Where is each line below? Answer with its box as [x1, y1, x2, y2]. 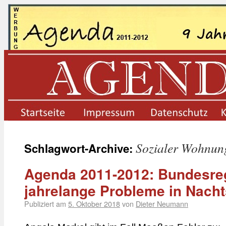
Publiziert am [24, 198, 66, 209]
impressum [118, 121, 144, 129]
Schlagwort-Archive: [24, 140, 136, 156]
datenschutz [185, 121, 212, 129]
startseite [55, 121, 76, 129]
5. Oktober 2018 [68, 198, 120, 209]
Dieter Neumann [136, 198, 188, 209]
